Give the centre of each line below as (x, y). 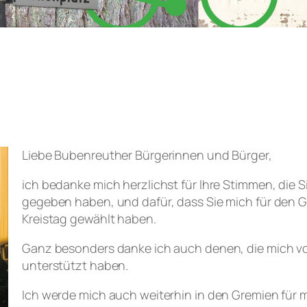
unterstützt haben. (75, 265)
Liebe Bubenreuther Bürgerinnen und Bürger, (147, 155)
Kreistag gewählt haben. (89, 218)
